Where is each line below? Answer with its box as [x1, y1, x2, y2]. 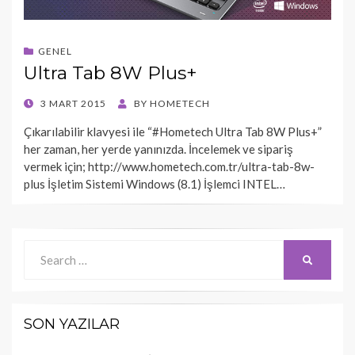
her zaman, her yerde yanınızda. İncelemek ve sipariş [24, 142, 293, 157]
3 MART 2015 [40, 97, 106, 110]
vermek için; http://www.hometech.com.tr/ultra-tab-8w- [24, 159, 315, 174]
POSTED [23, 97, 63, 109]
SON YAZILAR [24, 315, 120, 334]
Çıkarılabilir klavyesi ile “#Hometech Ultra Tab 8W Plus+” [24, 124, 322, 139]
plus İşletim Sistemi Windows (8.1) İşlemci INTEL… [24, 177, 285, 192]
